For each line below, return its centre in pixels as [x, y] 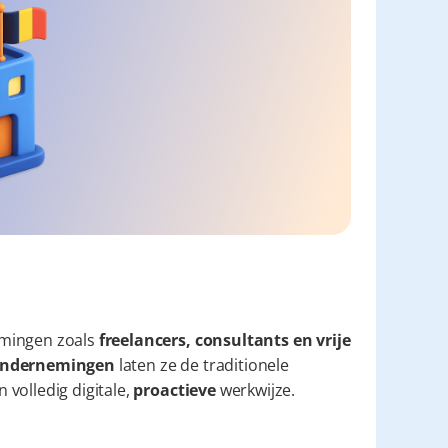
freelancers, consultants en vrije [224, 340]
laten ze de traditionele [201, 365]
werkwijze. [255, 390]
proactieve [174, 390]
